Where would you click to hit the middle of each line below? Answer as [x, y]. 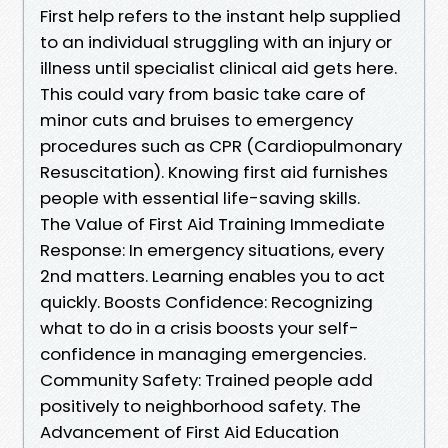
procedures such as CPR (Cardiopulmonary [221, 145]
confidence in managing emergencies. [203, 353]
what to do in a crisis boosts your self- [199, 327]
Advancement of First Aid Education [189, 431]
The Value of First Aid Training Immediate [212, 223]
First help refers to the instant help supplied [220, 15]
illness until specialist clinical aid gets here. [218, 67]
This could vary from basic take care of [203, 93]
